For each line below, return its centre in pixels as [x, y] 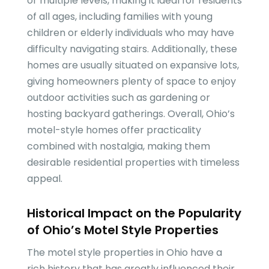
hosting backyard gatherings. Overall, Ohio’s [131, 114]
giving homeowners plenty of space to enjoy [131, 82]
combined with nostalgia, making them [118, 147]
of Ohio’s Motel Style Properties [122, 230]
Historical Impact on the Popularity [134, 213]
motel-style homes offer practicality [114, 130]
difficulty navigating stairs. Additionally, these [132, 49]
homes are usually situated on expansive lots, [133, 65]
